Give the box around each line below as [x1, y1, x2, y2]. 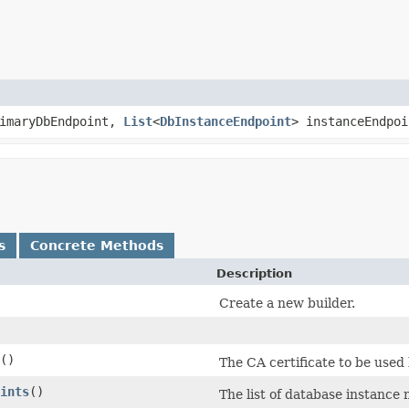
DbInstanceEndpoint [160, 113, 291, 129]
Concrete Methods [30, 237, 163, 253]
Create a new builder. [219, 295, 355, 310]
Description [216, 266, 292, 280]
